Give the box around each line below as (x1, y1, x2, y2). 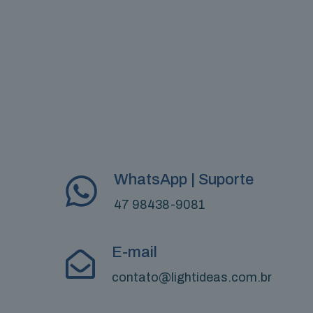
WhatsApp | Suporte (114, 170, 254, 188)
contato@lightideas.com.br (112, 270, 272, 284)
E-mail (112, 243, 157, 261)
